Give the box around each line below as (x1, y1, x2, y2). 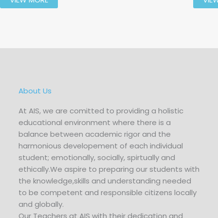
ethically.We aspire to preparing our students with (18, 164, 200, 174)
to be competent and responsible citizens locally (18, 187, 197, 198)
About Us (18, 86, 52, 96)
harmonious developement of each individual (18, 141, 183, 151)
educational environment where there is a (18, 117, 171, 127)
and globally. (18, 199, 64, 209)
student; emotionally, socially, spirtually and (18, 152, 175, 163)
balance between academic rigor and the (18, 129, 171, 139)
